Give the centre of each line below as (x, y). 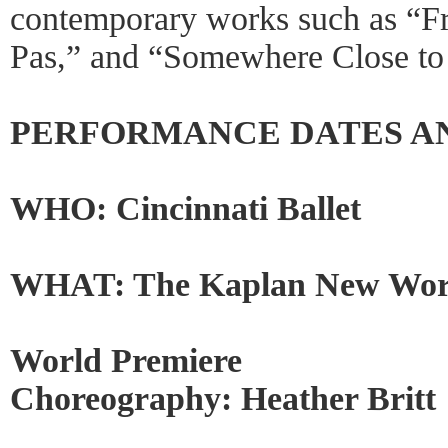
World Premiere (126, 360)
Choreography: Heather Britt (223, 398)
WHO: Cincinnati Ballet (185, 208)
